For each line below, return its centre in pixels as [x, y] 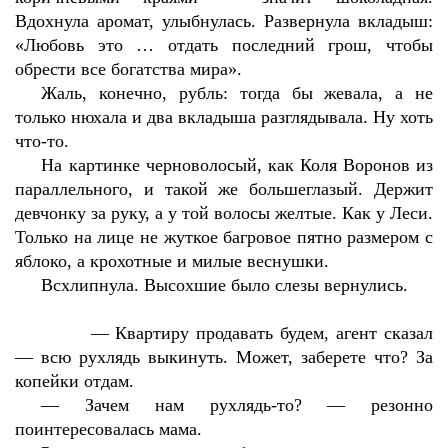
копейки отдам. [74, 381]
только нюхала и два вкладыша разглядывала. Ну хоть [224, 117]
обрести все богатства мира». [128, 69]
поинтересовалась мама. [108, 429]
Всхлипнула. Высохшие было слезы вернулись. [225, 285]
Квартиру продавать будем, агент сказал [274, 333]
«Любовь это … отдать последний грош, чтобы [224, 45]
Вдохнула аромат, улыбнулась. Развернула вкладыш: [224, 21]
